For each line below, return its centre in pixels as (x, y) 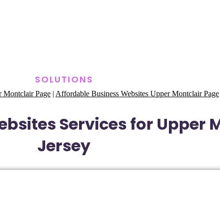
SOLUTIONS (64, 80)
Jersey (64, 145)
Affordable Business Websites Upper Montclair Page (137, 94)
